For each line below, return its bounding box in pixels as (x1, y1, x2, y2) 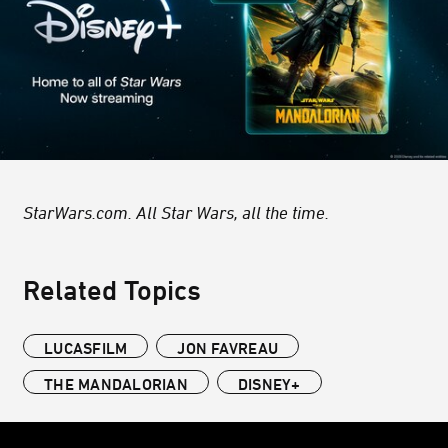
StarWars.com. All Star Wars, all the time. (23, 201, 329, 222)
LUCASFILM (44, 338, 128, 357)
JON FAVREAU (177, 338, 278, 357)
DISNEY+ (237, 374, 301, 393)
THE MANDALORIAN (44, 374, 188, 393)
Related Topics (23, 273, 201, 305)
